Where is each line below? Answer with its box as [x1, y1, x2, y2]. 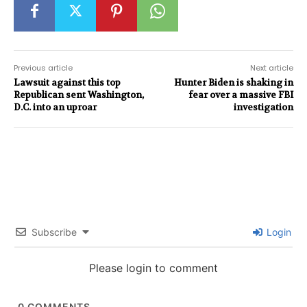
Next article [249, 62, 293, 73]
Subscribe [32, 225, 77, 238]
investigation [233, 101, 293, 113]
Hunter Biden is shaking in [173, 76, 293, 88]
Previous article [14, 62, 73, 73]
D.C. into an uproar [14, 101, 97, 113]
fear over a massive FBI [188, 88, 293, 101]
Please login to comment [89, 260, 218, 275]
